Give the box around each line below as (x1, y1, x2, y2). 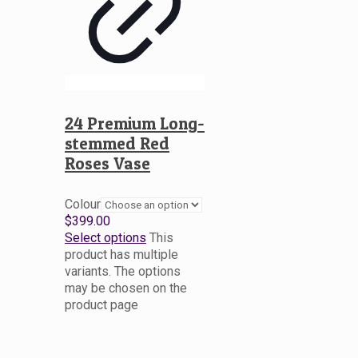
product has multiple (65, 246, 178, 262)
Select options (65, 229, 146, 245)
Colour (65, 196, 101, 212)
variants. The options (65, 263, 181, 279)
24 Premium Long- (65, 113, 205, 133)
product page (65, 296, 138, 312)
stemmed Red (65, 133, 169, 153)
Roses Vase (65, 153, 150, 173)
